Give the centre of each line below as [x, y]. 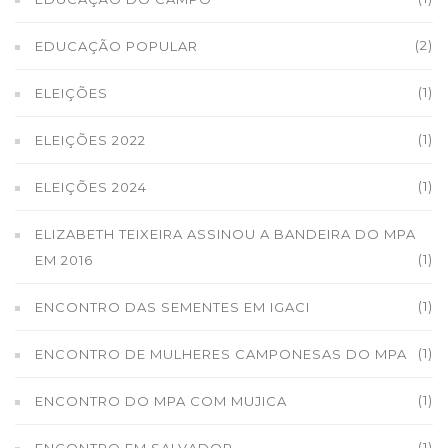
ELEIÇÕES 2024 [91, 187]
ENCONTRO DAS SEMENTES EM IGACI [172, 307]
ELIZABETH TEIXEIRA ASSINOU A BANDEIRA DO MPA [225, 234]
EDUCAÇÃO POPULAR [116, 46]
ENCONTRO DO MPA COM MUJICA [161, 401]
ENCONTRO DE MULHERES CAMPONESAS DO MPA [221, 354]
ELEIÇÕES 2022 [90, 140]
